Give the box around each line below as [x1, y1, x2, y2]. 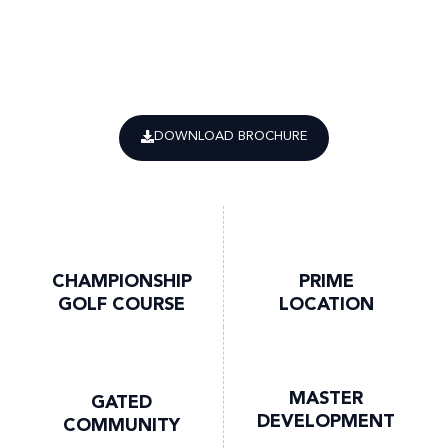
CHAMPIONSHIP [51, 272, 192, 291]
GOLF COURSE [58, 295, 185, 314]
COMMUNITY [63, 417, 180, 436]
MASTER [289, 390, 363, 409]
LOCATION [278, 296, 374, 315]
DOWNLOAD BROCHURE [154, 130, 307, 143]
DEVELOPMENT [257, 413, 395, 432]
